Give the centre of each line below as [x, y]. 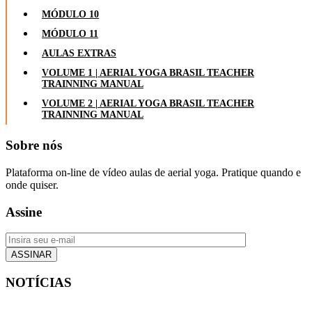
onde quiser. [32, 185]
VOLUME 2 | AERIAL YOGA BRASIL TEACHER [148, 104]
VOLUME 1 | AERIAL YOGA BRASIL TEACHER [148, 73]
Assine [24, 212]
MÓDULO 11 [70, 34]
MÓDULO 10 [70, 15]
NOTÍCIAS [39, 282]
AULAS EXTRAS [79, 54]
